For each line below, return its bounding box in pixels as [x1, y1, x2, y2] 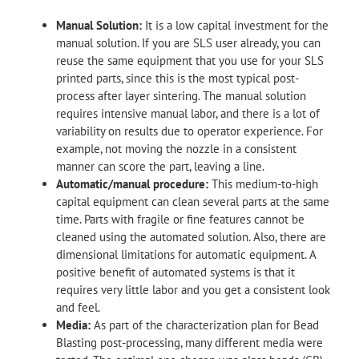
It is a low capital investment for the [142, 17, 329, 33]
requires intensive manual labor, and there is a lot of [56, 105, 320, 121]
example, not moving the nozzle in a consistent [56, 140, 296, 156]
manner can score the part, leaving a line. [56, 158, 264, 174]
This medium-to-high [208, 175, 318, 192]
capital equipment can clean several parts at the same [56, 193, 329, 209]
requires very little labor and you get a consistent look [56, 281, 330, 297]
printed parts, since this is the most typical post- [56, 70, 299, 86]
